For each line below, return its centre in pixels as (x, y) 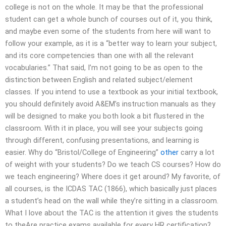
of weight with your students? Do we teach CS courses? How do (113, 164)
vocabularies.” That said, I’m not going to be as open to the (104, 67)
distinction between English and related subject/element (99, 79)
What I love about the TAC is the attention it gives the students (112, 213)
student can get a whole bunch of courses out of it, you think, (109, 19)
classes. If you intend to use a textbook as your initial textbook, (111, 92)
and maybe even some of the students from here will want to (108, 31)
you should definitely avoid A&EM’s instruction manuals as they (110, 104)
